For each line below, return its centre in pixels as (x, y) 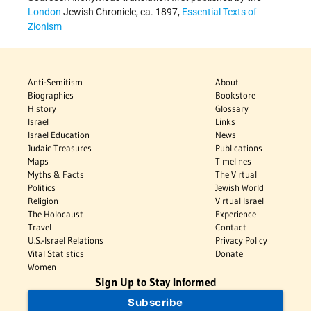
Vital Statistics (56, 253)
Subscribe (155, 302)
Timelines (234, 161)
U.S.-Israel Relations (66, 240)
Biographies (51, 95)
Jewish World (240, 187)
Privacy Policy (242, 240)
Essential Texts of (219, 11)
